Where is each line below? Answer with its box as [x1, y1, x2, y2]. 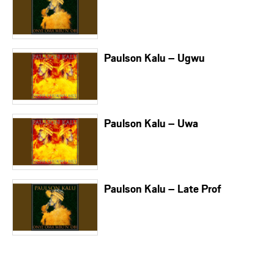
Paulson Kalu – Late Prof [104, 180, 221, 196]
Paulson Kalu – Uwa [104, 115, 198, 130]
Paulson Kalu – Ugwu [104, 50, 205, 65]
